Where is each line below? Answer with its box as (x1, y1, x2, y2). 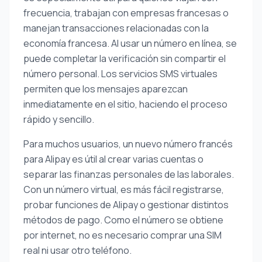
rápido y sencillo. (23, 113, 94, 126)
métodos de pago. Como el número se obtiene (23, 213, 223, 226)
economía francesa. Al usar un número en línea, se (23, 37, 237, 50)
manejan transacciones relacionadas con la (23, 22, 209, 35)
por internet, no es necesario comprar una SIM (23, 229, 222, 242)
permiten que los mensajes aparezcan (23, 82, 188, 95)
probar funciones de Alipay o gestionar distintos (23, 198, 229, 211)
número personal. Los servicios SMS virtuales (23, 67, 218, 80)
